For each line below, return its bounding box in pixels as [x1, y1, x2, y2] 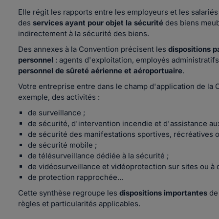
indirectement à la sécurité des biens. [18, 29, 151, 38]
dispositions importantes [119, 188, 207, 197]
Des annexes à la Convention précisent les [18, 44, 168, 54]
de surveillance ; [28, 108, 86, 117]
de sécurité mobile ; [28, 140, 97, 150]
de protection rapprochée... [28, 173, 123, 182]
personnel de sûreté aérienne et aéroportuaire [18, 66, 182, 75]
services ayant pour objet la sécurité [33, 18, 163, 27]
